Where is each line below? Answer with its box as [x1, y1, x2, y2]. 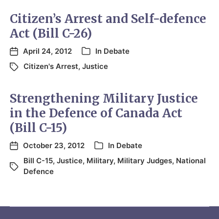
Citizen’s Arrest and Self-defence [10, 11, 206, 26]
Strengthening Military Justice [10, 90, 198, 106]
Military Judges [117, 155, 172, 165]
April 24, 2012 [23, 46, 72, 56]
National [176, 155, 206, 165]
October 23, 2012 [23, 140, 85, 150]
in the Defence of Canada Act [10, 105, 182, 121]
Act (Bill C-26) [10, 25, 92, 41]
